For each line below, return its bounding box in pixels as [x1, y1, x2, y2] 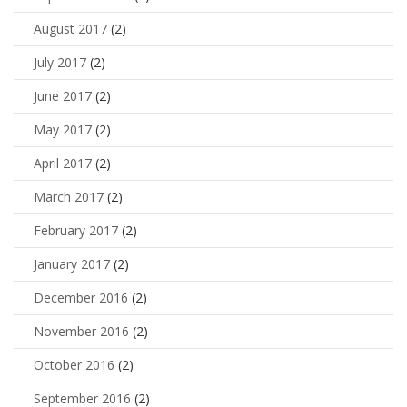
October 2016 [34, 356, 114, 374]
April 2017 [34, 154, 92, 173]
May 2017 [34, 121, 92, 139]
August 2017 [34, 20, 107, 38]
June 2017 [34, 87, 92, 105]
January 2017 [34, 255, 110, 273]
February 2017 [34, 222, 118, 240]
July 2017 [34, 54, 86, 72]
